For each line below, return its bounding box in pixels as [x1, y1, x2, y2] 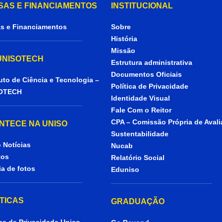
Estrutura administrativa [111, 58, 192, 67]
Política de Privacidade [111, 82, 188, 91]
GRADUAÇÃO [111, 197, 165, 206]
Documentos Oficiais [111, 70, 182, 79]
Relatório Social [111, 154, 165, 162]
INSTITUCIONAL [111, 1, 173, 10]
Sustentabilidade [111, 130, 168, 138]
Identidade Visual [111, 94, 170, 103]
